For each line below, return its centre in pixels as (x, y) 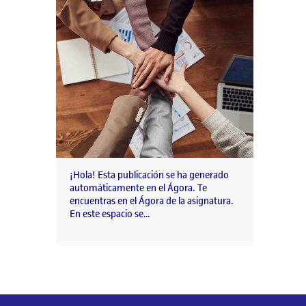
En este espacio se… (110, 214)
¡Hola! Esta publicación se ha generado (149, 175)
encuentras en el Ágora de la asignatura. (152, 201)
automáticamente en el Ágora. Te (138, 188)
